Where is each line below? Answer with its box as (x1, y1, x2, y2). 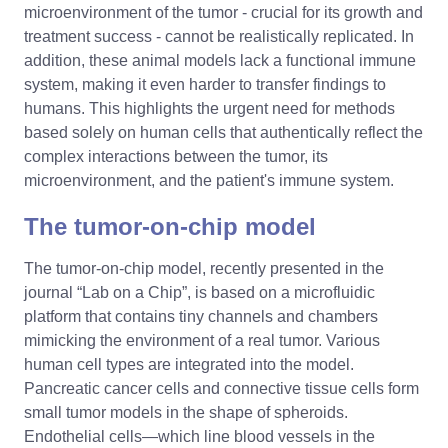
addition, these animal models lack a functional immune (24, 51, 416, 69)
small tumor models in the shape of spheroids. (24, 403, 348, 421)
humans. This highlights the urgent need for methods (24, 99, 395, 117)
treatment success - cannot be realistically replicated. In (24, 27, 414, 45)
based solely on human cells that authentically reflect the (24, 123, 423, 141)
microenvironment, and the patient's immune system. (24, 171, 394, 189)
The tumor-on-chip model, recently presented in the (24, 259, 384, 277)
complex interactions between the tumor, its (24, 147, 328, 165)
